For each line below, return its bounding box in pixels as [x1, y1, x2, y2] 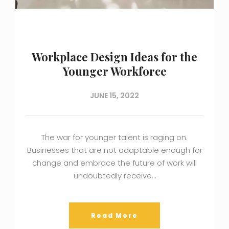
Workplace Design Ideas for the [32, 49, 197, 65]
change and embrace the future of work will [32, 157, 197, 169]
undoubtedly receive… [73, 170, 156, 181]
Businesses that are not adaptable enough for [27, 145, 202, 156]
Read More [91, 211, 138, 220]
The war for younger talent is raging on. [41, 132, 188, 143]
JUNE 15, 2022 [90, 90, 139, 101]
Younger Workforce [62, 63, 167, 79]
